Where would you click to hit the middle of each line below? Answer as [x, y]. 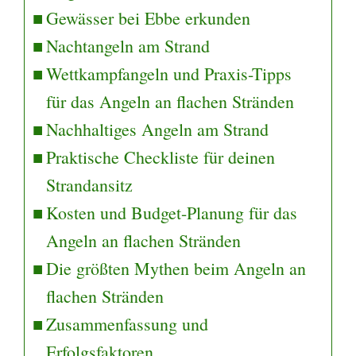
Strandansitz [90, 184]
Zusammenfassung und [128, 323]
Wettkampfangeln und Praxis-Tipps [169, 73]
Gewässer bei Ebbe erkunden [149, 17]
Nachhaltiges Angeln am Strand [158, 129]
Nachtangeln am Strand [128, 45]
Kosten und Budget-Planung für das [172, 212]
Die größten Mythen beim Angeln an [176, 268]
